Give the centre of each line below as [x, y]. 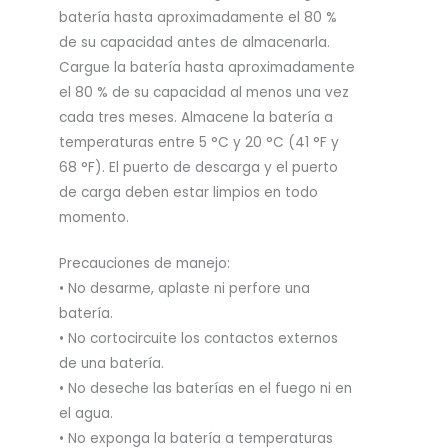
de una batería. [111, 364]
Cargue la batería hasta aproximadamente [207, 67]
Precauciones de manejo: [144, 264]
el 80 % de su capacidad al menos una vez [204, 92]
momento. [94, 217]
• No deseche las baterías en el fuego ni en [205, 389]
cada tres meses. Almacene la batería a [196, 117]
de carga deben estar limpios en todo [188, 192]
